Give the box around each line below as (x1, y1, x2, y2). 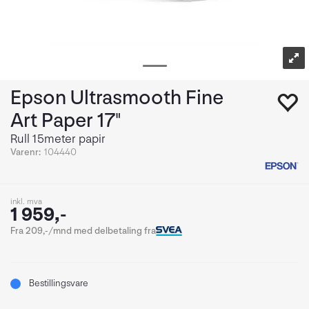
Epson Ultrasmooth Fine (10, 86, 223, 110)
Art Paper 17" (10, 108, 121, 133)
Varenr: (10, 146, 41, 158)
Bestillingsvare (29, 277, 88, 289)
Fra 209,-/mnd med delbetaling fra (10, 225, 156, 237)
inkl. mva (10, 197, 42, 207)
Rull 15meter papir (10, 132, 106, 146)
